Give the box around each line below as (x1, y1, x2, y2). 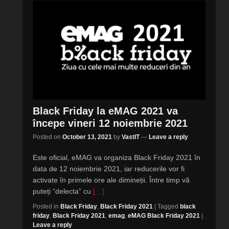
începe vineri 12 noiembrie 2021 (33, 117, 188, 129)
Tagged (157, 202, 178, 210)
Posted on (33, 133, 62, 141)
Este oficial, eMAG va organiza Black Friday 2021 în (33, 153, 200, 162)
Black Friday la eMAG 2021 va (33, 105, 178, 117)
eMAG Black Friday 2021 (128, 212, 200, 219)
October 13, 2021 (62, 133, 112, 141)
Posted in (33, 202, 59, 210)
